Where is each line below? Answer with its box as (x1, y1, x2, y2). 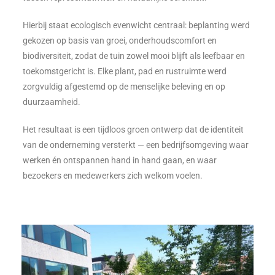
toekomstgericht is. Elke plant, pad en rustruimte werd (23, 66, 227, 76)
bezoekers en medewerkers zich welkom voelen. (23, 171, 203, 180)
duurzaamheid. (23, 97, 81, 107)
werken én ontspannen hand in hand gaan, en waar (23, 155, 217, 165)
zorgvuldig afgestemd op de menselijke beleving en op (23, 82, 226, 91)
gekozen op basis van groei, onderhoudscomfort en (23, 36, 217, 45)
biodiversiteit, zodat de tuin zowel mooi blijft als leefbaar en (23, 51, 246, 61)
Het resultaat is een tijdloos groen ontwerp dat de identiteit (23, 125, 244, 134)
